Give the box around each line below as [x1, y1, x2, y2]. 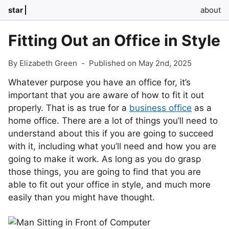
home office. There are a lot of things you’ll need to [8, 116, 218, 126]
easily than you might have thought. [8, 192, 155, 202]
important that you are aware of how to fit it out [8, 90, 204, 100]
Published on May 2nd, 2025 [89, 58, 192, 68]
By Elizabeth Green [8, 58, 77, 68]
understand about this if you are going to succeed [8, 128, 214, 139]
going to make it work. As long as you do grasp [8, 154, 201, 164]
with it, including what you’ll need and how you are [8, 141, 216, 151]
